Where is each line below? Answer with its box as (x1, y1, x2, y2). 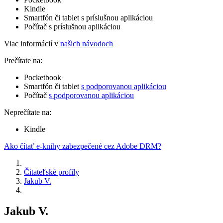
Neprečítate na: (4, 108, 51, 116)
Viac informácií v (4, 39, 60, 48)
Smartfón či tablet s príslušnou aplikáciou (24, 13, 153, 22)
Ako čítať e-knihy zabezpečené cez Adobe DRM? (4, 141, 161, 150)
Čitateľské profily (24, 167, 79, 176)
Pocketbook (24, 73, 61, 82)
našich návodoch (60, 39, 113, 48)
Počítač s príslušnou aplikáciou (24, 22, 120, 31)
